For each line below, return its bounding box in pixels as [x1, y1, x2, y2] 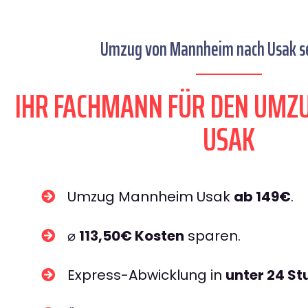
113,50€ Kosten [79, 226, 184, 245]
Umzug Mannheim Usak [67, 187, 234, 206]
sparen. [184, 226, 241, 245]
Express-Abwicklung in [67, 265, 225, 285]
